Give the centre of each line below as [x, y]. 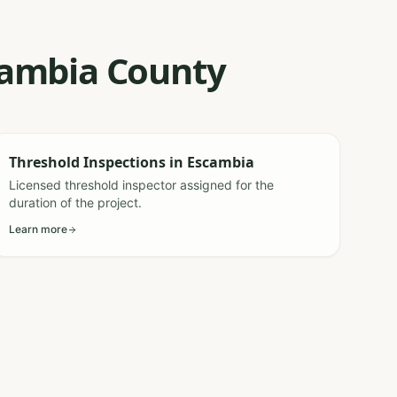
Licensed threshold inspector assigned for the [142, 185]
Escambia [221, 162]
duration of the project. [76, 202]
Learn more [39, 229]
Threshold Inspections [88, 162]
